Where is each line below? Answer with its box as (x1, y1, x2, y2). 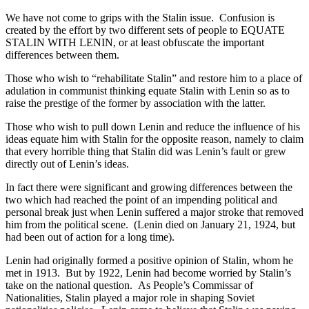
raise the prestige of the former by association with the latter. (6, 97, 271, 109)
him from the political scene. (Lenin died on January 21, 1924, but (6, 218, 295, 230)
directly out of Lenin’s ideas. (6, 157, 129, 170)
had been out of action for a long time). (6, 230, 175, 243)
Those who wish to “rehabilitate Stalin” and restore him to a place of (6, 72, 302, 84)
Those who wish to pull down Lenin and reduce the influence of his (6, 120, 300, 132)
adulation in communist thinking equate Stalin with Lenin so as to (6, 84, 290, 97)
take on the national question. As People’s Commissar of (6, 279, 253, 291)
